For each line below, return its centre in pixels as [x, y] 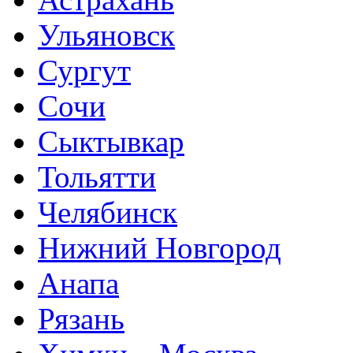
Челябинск [108, 212]
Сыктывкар [111, 141]
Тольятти [97, 176]
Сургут [84, 70]
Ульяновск [106, 35]
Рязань [81, 318]
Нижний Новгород [160, 247]
